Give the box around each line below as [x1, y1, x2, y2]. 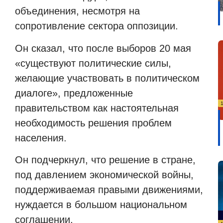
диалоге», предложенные [15, 87, 133, 99]
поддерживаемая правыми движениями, [15, 184, 203, 196]
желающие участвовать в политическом [15, 72, 200, 84]
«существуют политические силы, [15, 57, 171, 69]
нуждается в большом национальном [15, 199, 187, 211]
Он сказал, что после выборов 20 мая [15, 42, 191, 54]
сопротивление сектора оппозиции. [15, 20, 178, 32]
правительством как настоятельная [15, 102, 179, 113]
